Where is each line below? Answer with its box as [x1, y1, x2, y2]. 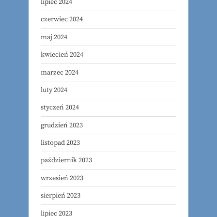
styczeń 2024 [41, 103, 79, 112]
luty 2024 [41, 85, 67, 94]
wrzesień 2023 [41, 173, 83, 183]
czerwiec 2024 [41, 15, 83, 24]
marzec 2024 [41, 68, 78, 77]
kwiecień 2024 [41, 50, 83, 60]
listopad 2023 [41, 139, 80, 148]
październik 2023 [41, 156, 92, 165]
